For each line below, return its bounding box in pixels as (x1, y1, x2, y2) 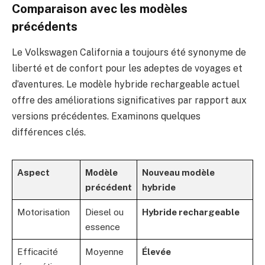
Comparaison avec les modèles (12, 2, 188, 17)
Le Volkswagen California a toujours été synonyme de (12, 47, 246, 59)
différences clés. (12, 127, 86, 138)
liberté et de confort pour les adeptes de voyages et (12, 63, 243, 75)
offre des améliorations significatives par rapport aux (12, 95, 247, 106)
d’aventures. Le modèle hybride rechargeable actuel (12, 79, 240, 91)
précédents (12, 20, 77, 34)
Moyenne (85, 247, 124, 257)
